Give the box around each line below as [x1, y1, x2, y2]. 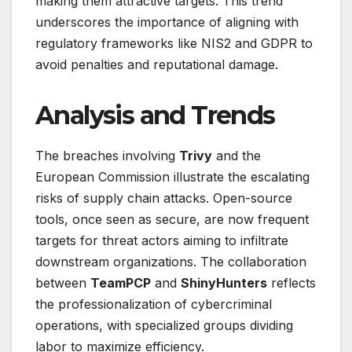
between [35, 274, 90, 291]
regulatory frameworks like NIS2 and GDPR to [35, 35, 313, 51]
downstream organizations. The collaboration [35, 253, 306, 269]
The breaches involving [35, 147, 179, 163]
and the [212, 147, 261, 163]
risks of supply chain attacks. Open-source [35, 189, 292, 206]
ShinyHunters [181, 274, 267, 291]
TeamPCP [90, 274, 151, 291]
